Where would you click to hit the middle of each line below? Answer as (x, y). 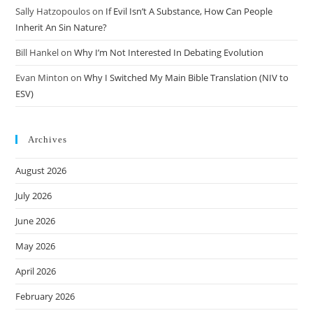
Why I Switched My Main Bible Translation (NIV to (187, 78)
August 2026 (41, 171)
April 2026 (36, 271)
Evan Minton (42, 78)
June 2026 (36, 221)
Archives (48, 140)
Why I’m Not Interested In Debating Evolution (169, 53)
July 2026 (34, 196)
